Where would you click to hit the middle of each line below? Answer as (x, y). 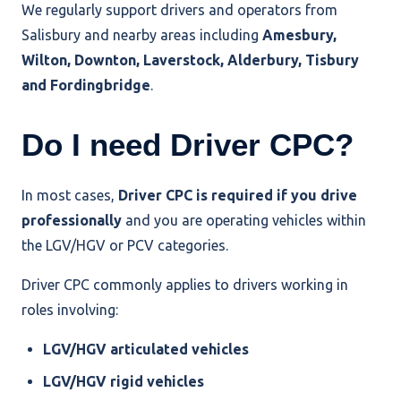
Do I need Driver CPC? (188, 144)
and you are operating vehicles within (244, 220)
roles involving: (70, 309)
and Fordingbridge (86, 85)
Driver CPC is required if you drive (238, 195)
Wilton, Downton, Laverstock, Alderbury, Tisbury (190, 60)
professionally (72, 220)
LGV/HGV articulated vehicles (146, 349)
